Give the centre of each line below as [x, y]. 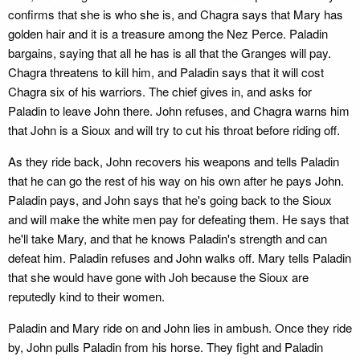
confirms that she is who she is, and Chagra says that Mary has [176, 14]
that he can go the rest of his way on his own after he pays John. [176, 180]
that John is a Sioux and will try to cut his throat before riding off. [174, 130]
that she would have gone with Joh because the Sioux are [158, 277]
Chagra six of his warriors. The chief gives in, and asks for [160, 91]
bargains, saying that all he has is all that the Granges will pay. [170, 53]
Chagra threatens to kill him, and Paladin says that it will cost [166, 72]
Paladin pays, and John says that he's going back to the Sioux [170, 200]
